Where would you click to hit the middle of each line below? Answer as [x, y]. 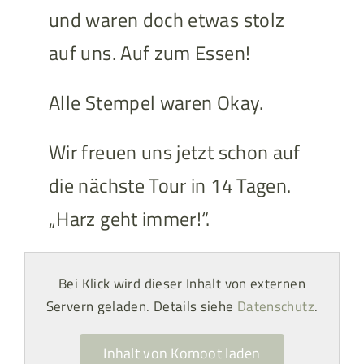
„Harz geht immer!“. [129, 219]
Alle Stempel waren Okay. [156, 103]
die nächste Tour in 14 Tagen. [170, 186]
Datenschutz [275, 307]
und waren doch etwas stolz [167, 20]
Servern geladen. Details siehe [141, 307]
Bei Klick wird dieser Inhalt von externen [182, 284]
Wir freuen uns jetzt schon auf [174, 152]
